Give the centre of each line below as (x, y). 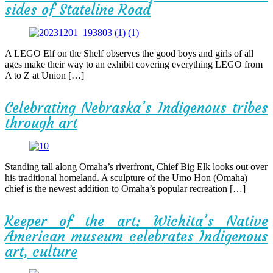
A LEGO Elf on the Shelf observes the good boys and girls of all (129, 54)
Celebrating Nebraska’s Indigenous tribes (136, 108)
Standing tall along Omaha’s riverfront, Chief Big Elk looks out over (136, 167)
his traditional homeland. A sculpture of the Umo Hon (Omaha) (126, 178)
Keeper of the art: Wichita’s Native (136, 221)
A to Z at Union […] (44, 76)
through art (41, 123)
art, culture (41, 251)
